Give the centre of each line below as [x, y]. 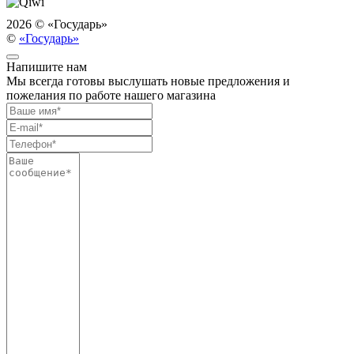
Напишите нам [47, 67]
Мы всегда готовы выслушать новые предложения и [148, 81]
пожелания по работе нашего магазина [111, 96]
